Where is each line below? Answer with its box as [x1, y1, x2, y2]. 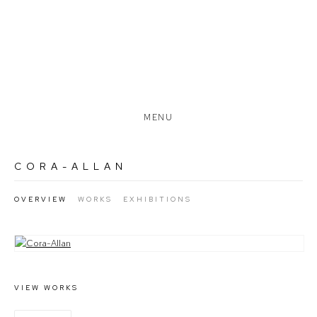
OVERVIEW [14, 195, 67, 204]
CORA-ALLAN [14, 160, 127, 173]
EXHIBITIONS [123, 195, 192, 204]
